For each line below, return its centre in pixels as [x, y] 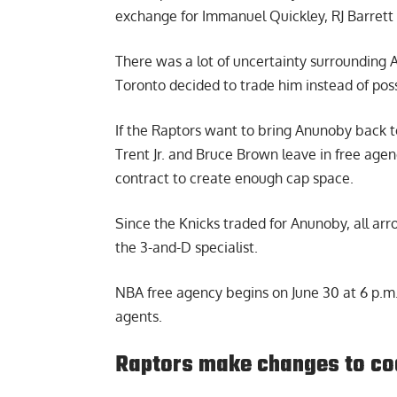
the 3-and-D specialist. [187, 248]
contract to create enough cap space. [234, 179]
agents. [139, 317]
